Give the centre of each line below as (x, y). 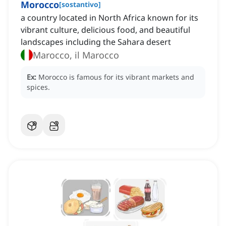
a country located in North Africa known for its (109, 18)
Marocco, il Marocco (76, 55)
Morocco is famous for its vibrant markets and (116, 77)
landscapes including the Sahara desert (96, 42)
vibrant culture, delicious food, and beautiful (105, 30)
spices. (38, 87)
